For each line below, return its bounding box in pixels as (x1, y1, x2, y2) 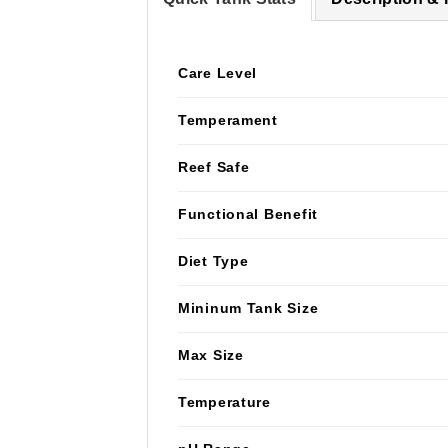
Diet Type (178, 252, 249, 269)
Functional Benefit (178, 205, 318, 222)
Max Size (178, 346, 244, 363)
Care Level (178, 64, 258, 81)
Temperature (178, 393, 271, 410)
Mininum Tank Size (178, 299, 319, 316)
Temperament (178, 111, 278, 128)
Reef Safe (178, 158, 250, 175)
